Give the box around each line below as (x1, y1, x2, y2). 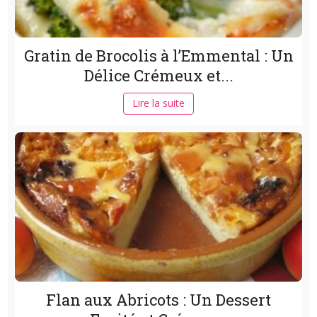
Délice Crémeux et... (83, 65, 234, 86)
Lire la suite (132, 96, 185, 110)
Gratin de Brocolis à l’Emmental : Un (23, 45, 294, 67)
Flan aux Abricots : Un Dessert (46, 289, 271, 311)
